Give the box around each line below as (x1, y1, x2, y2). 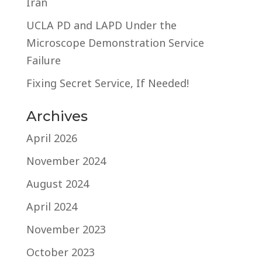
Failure (26, 53, 61, 67)
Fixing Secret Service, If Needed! (26, 75, 189, 90)
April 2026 (26, 130, 77, 145)
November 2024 (26, 153, 106, 168)
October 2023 (26, 244, 95, 259)
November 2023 (26, 222, 106, 236)
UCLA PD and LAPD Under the (26, 18, 177, 32)
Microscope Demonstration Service (26, 35, 204, 50)
